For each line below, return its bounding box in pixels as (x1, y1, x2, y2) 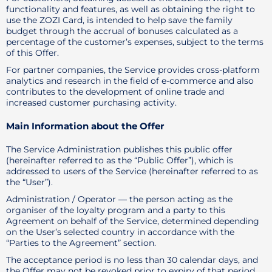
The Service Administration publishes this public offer (6, 144, 233, 155)
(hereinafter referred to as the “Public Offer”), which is (6, 155, 233, 166)
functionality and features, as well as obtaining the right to (6, 4, 255, 15)
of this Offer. (6, 47, 59, 58)
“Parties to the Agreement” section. (6, 237, 156, 248)
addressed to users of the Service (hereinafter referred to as (6, 166, 258, 177)
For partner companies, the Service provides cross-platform (6, 64, 260, 75)
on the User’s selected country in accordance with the (6, 226, 234, 237)
